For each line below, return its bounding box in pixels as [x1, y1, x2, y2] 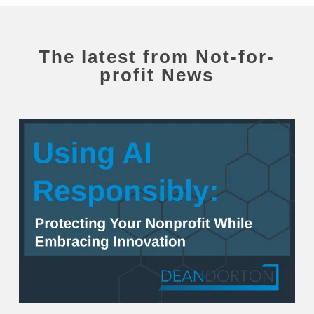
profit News [100, 64, 214, 86]
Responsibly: [18, 156, 85, 172]
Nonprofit [18, 211, 70, 227]
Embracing [18, 247, 75, 264]
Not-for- [196, 46, 275, 68]
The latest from [39, 46, 196, 68]
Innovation [18, 266, 75, 282]
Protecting [18, 175, 74, 191]
